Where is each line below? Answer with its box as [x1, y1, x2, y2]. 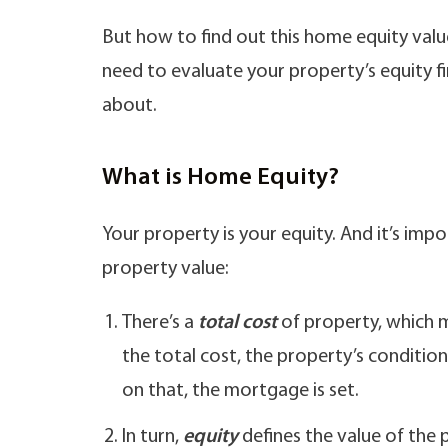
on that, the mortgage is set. [122, 381, 363, 401]
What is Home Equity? [102, 166, 339, 190]
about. [102, 96, 161, 116]
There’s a [122, 313, 198, 333]
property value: [102, 259, 229, 279]
